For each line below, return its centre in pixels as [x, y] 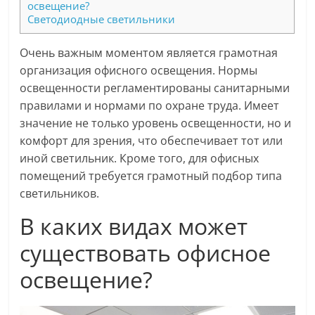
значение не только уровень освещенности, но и [156, 123]
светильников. [60, 194]
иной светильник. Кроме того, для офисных [140, 159]
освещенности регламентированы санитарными [155, 88]
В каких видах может [134, 226]
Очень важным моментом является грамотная [149, 53]
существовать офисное [146, 253]
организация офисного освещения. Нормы [139, 71]
